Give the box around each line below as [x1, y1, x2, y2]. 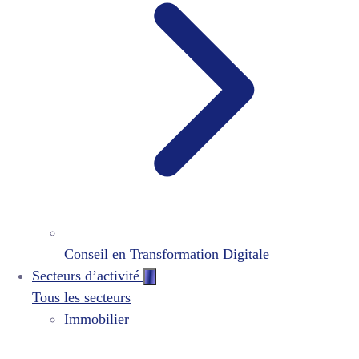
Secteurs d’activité [32, 268, 143, 284]
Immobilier [64, 311, 129, 327]
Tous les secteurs [32, 289, 131, 305]
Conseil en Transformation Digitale [64, 246, 269, 262]
